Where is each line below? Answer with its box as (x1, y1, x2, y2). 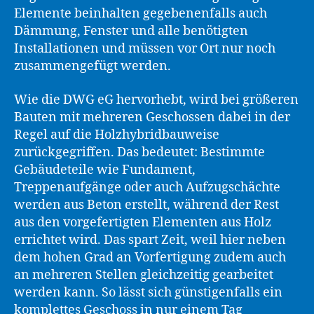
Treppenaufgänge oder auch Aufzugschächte (14, 179, 280, 196)
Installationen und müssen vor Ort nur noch (14, 41, 275, 57)
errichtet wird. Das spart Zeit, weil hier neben (14, 231, 286, 248)
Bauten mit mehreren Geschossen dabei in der (14, 109, 290, 125)
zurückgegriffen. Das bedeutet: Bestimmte (14, 144, 265, 161)
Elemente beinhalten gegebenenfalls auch (14, 6, 267, 22)
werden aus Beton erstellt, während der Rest (14, 196, 279, 213)
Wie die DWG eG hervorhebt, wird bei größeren (14, 91, 299, 108)
